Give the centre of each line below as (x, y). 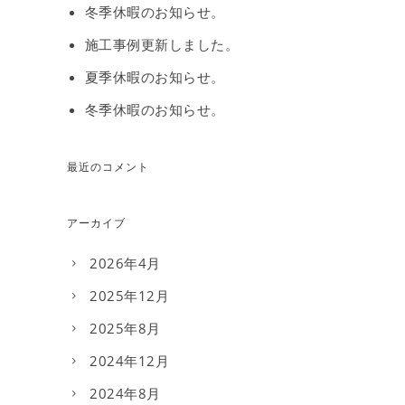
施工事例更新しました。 (161, 45)
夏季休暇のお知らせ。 (155, 77)
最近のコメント (108, 167)
